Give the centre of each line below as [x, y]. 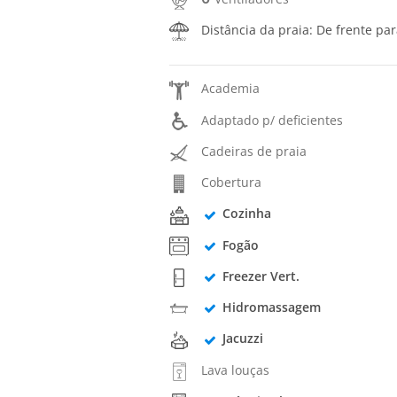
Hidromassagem [271, 307]
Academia [231, 89]
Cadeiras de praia [254, 151]
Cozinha [246, 214]
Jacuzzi [242, 339]
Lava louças [236, 370]
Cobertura [232, 183]
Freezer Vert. [261, 276]
